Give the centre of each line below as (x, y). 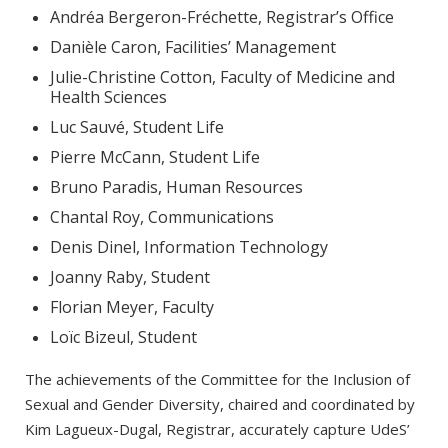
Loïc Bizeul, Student (123, 336)
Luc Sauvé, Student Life (137, 126)
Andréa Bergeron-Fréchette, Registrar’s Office (222, 16)
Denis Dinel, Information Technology (189, 246)
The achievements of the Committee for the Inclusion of (217, 378)
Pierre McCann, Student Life (155, 156)
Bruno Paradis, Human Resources (176, 186)
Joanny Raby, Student (130, 276)
